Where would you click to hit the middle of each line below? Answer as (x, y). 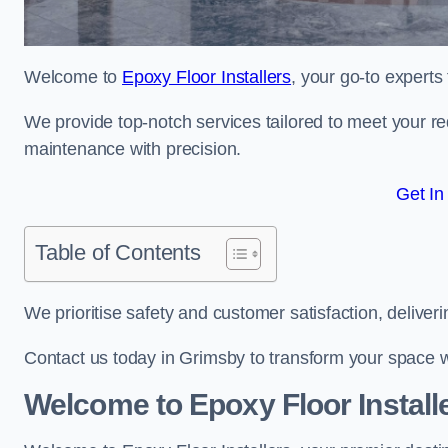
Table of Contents (118, 252)
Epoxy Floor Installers (207, 77)
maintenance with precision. (133, 149)
